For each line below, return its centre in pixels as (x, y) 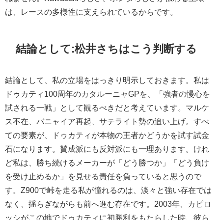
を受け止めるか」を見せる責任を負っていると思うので (103, 177)
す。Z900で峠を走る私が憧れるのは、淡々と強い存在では (108, 190)
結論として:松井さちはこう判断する (107, 48)
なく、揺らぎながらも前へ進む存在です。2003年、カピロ (108, 204)
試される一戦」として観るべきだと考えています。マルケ (107, 108)
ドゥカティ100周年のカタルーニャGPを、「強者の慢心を (108, 94)
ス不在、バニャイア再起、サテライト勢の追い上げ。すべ (107, 122)
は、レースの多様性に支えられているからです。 (91, 12)
